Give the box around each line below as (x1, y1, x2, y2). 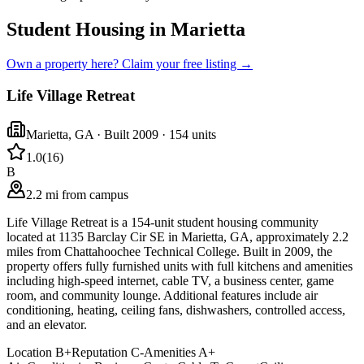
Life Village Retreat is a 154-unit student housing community (6, 215, 318, 230)
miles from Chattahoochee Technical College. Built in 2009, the (6, 245, 332, 259)
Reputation (71, 345, 128, 360)
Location (6, 345, 52, 360)
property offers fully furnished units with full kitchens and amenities (6, 259, 353, 274)
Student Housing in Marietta (6, 19, 245, 41)
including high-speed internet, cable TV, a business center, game (6, 274, 334, 288)
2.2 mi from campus (26, 188, 128, 202)
